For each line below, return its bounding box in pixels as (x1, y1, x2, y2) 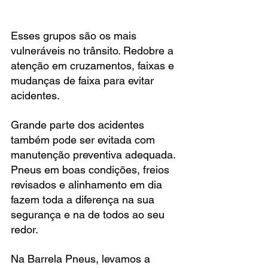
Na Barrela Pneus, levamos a (11, 252, 153, 265)
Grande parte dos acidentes (11, 118, 147, 131)
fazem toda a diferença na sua (11, 193, 157, 206)
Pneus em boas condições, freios (11, 163, 172, 176)
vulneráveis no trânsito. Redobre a (11, 44, 176, 57)
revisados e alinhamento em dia (11, 178, 165, 191)
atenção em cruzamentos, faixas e (11, 59, 177, 72)
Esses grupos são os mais (11, 29, 139, 42)
